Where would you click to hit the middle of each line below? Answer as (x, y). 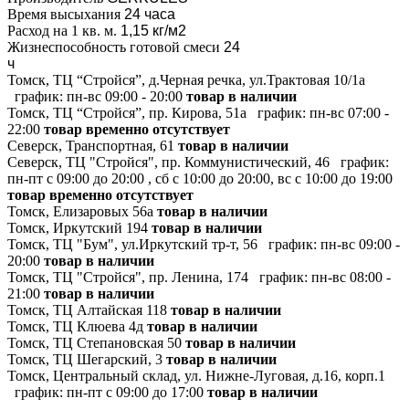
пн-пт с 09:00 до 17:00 (135, 392)
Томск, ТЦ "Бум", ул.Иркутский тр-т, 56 (132, 244)
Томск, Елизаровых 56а (80, 211)
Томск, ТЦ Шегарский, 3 (85, 359)
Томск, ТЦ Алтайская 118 (87, 309)
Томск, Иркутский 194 (78, 227)
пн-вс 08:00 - (351, 277)
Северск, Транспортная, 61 (91, 145)
